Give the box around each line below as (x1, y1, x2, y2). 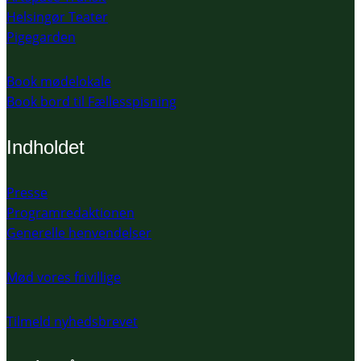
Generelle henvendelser (6, 224, 151, 243)
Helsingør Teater (6, 8, 108, 27)
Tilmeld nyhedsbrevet (6, 313, 138, 331)
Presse (6, 184, 48, 202)
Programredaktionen (6, 204, 135, 222)
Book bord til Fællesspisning (6, 93, 176, 111)
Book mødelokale (6, 73, 111, 91)
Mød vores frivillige (6, 268, 121, 287)
